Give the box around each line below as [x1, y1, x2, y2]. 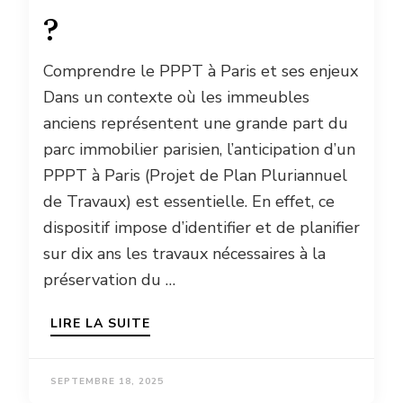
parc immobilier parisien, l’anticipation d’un [43, 138, 355, 160]
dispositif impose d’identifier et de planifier [43, 216, 360, 238]
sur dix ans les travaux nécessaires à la [43, 242, 326, 264]
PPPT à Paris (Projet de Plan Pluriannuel [43, 164, 347, 186]
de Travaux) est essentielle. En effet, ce [43, 190, 335, 212]
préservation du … [43, 268, 175, 291]
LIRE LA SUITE [50, 314, 150, 332]
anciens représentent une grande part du [43, 112, 348, 134]
